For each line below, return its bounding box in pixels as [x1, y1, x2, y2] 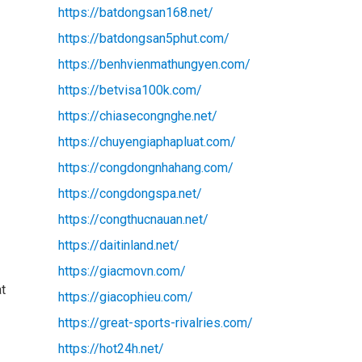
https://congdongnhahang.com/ [57, 159, 234, 175]
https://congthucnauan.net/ [57, 211, 208, 227]
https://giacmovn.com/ [57, 263, 186, 279]
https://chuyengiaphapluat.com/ [57, 133, 236, 149]
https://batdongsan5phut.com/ [57, 30, 229, 46]
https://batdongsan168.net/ [57, 4, 213, 20]
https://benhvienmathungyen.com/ [57, 56, 250, 72]
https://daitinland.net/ [57, 237, 179, 253]
